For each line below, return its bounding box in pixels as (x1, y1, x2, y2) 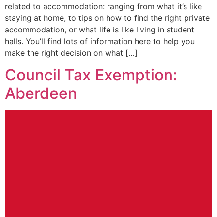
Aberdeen (5, 83, 77, 103)
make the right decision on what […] (5, 48, 138, 58)
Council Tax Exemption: (5, 65, 177, 84)
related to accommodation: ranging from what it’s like (5, 1, 202, 12)
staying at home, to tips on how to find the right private (5, 13, 210, 23)
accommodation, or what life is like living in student (5, 25, 194, 35)
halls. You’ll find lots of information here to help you (5, 36, 195, 46)
